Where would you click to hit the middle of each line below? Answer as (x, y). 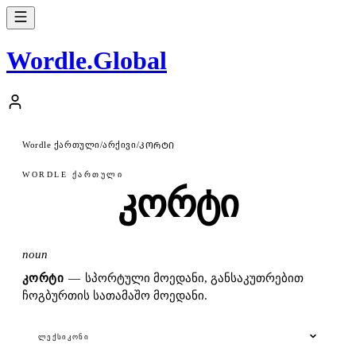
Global (130, 61)
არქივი (120, 144)
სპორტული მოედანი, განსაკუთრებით (195, 278)
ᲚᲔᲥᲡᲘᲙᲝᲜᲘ (64, 337)
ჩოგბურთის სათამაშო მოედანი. (115, 295)
